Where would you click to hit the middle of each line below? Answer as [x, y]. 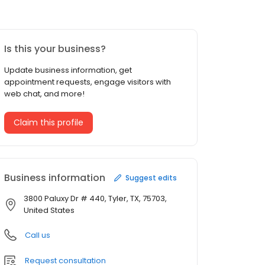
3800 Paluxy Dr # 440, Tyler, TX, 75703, [95, 199]
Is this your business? [55, 49]
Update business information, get [68, 70]
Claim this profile [49, 123]
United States [49, 211]
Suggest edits [151, 177]
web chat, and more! [44, 94]
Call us [38, 235]
